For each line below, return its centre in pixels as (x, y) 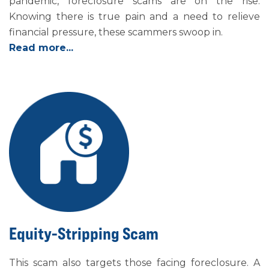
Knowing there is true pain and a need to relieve (134, 17)
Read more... (41, 48)
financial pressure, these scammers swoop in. (116, 32)
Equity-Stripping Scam (84, 234)
